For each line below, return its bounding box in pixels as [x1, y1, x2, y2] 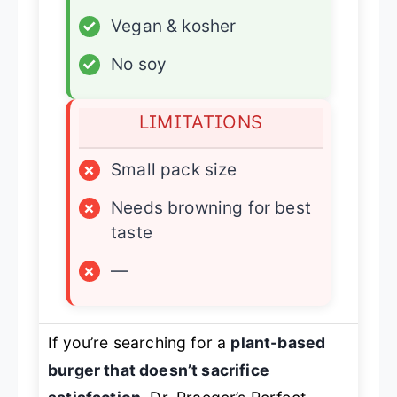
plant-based [230, 333, 326, 353]
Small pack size [111, 160, 237, 181]
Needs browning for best [111, 198, 311, 219]
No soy [111, 54, 167, 75]
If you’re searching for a [48, 333, 231, 353]
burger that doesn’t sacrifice [48, 361, 269, 380]
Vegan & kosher [111, 16, 237, 37]
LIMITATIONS [138, 111, 263, 134]
